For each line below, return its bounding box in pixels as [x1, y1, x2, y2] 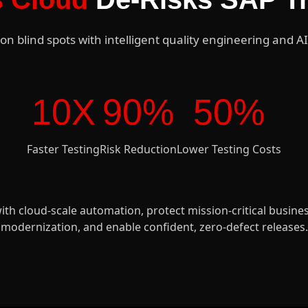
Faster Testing [27, 142, 100, 157]
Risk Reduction [100, 142, 177, 157]
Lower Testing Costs [177, 142, 281, 157]
